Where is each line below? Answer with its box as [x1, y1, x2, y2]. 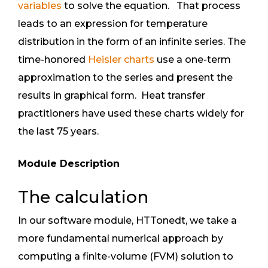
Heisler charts [88, 54, 154, 65]
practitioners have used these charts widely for [18, 108, 244, 119]
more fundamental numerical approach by [18, 233, 223, 244]
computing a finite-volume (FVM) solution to [18, 251, 233, 262]
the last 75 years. [18, 126, 99, 137]
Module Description [18, 158, 120, 169]
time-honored [18, 54, 88, 65]
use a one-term [154, 54, 231, 65]
